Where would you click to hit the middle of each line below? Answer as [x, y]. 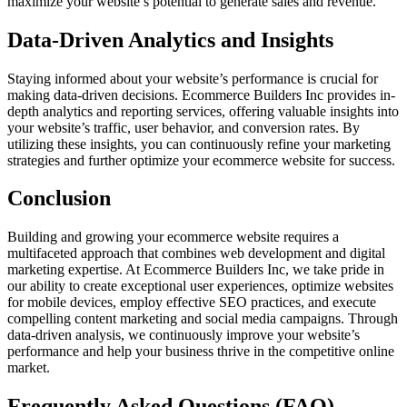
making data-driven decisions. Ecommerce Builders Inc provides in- [201, 94]
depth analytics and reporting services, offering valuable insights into [203, 111]
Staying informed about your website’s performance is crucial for [193, 78]
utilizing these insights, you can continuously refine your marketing [199, 144]
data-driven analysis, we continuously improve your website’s [184, 335]
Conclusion [59, 199]
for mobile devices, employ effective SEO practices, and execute [192, 303]
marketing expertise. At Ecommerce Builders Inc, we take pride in [196, 270]
